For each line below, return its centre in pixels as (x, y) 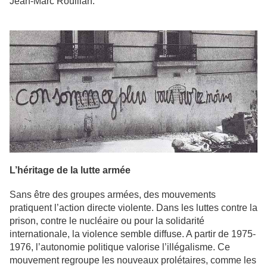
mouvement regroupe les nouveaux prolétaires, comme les (133, 260)
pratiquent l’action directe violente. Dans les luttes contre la (133, 207)
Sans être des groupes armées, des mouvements (113, 194)
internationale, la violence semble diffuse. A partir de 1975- (133, 234)
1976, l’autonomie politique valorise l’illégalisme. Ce (120, 247)
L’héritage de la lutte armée (70, 170)
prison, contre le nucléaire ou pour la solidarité (107, 221)
